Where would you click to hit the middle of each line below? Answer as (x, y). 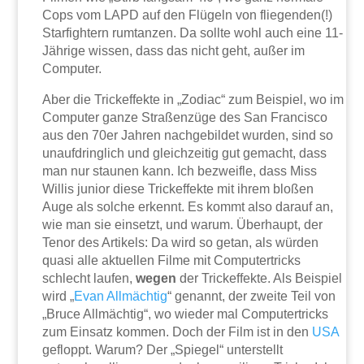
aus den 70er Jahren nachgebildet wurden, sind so (188, 135)
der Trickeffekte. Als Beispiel (261, 278)
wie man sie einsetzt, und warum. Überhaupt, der (183, 224)
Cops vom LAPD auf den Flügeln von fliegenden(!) (188, 15)
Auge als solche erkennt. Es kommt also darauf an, (188, 206)
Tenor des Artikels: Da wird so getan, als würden (181, 242)
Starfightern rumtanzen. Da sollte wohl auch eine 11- (193, 32)
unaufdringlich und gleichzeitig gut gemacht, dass (185, 153)
